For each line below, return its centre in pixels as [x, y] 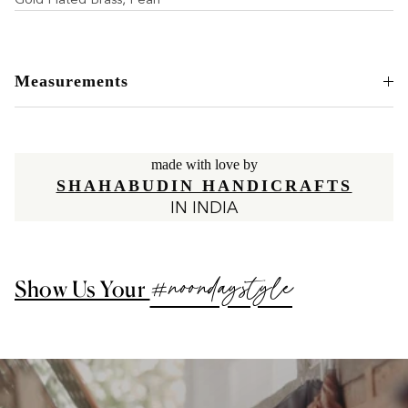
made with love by [204, 165]
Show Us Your [82, 289]
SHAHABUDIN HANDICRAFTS [204, 186]
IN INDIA [204, 209]
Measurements [71, 82]
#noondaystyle [221, 292]
